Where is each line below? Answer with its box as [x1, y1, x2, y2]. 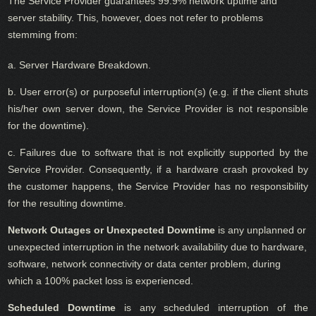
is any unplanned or [215, 224, 307, 236]
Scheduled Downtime [8, 301, 116, 313]
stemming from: [8, 29, 78, 41]
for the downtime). [8, 119, 90, 131]
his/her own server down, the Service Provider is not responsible [8, 102, 308, 114]
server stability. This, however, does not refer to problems [8, 12, 264, 24]
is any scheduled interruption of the [116, 301, 308, 313]
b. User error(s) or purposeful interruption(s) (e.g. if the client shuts [8, 85, 308, 97]
